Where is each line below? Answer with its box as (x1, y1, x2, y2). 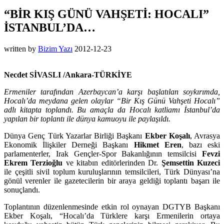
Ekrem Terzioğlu (4, 158, 63, 167)
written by (4, 44, 38, 53)
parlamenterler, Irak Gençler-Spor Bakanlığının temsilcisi (4, 149, 202, 158)
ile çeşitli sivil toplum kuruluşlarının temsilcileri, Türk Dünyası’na (4, 167, 220, 176)
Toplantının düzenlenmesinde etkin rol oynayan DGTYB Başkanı (4, 202, 220, 211)
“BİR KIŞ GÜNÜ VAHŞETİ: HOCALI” (4, 7, 209, 20)
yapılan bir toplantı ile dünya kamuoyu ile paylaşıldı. (4, 114, 170, 123)
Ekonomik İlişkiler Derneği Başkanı (4, 140, 134, 149)
